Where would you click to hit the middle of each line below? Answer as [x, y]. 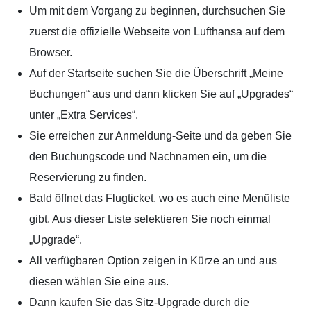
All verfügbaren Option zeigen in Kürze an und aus [153, 261]
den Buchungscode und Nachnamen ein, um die [148, 157]
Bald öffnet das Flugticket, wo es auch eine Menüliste [160, 199]
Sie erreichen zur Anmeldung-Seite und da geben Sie [160, 136]
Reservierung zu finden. [89, 178]
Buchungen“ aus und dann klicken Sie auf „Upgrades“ [161, 94]
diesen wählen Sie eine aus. [100, 282]
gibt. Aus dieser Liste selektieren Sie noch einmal [150, 219]
